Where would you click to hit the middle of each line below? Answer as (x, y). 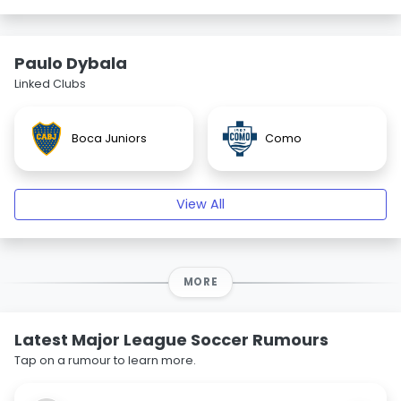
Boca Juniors (109, 138)
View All (200, 204)
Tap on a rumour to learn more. (105, 360)
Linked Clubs (50, 84)
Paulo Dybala (71, 63)
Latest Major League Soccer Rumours (171, 340)
